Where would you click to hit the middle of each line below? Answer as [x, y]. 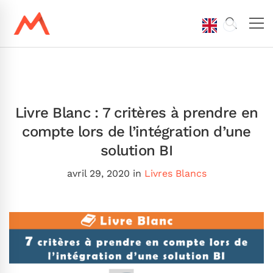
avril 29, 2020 [98, 173]
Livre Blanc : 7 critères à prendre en [136, 112]
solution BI [136, 150]
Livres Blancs [175, 173]
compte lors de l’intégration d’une [136, 131]
